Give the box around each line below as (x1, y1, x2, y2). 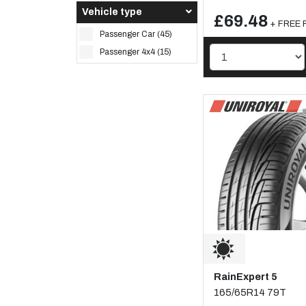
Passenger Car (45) (100, 29, 173, 39)
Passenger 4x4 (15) (100, 46, 172, 57)
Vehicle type (82, 6, 142, 17)
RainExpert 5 (214, 270, 277, 282)
